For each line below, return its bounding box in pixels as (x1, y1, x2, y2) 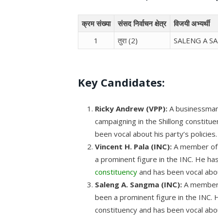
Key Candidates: (78, 74, 165, 90)
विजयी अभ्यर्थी (174, 18, 210, 28)
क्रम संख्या (82, 18, 111, 28)
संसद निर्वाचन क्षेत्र (118, 18, 167, 28)
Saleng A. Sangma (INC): (95, 179, 182, 189)
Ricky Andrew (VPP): (95, 103, 168, 113)
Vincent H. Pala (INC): (95, 141, 172, 151)
